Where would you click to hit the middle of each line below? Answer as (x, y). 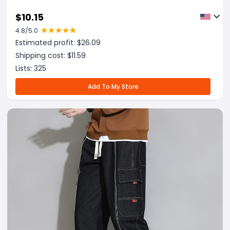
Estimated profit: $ (48, 43)
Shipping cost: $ (43, 55)
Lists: (25, 68)
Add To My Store (113, 87)
